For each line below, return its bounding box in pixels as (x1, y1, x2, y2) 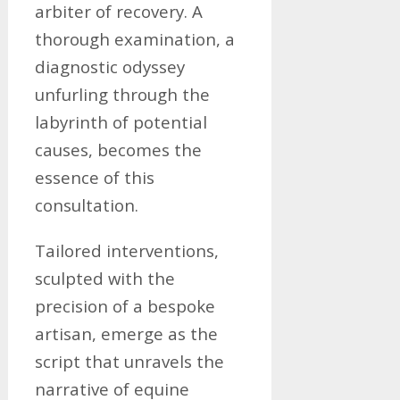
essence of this (34, 166, 154, 188)
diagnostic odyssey (34, 55, 185, 78)
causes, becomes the (34, 138, 202, 161)
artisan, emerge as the (34, 322, 218, 345)
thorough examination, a (34, 28, 235, 50)
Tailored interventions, (34, 239, 219, 262)
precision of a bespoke (34, 295, 215, 317)
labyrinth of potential (34, 111, 207, 133)
